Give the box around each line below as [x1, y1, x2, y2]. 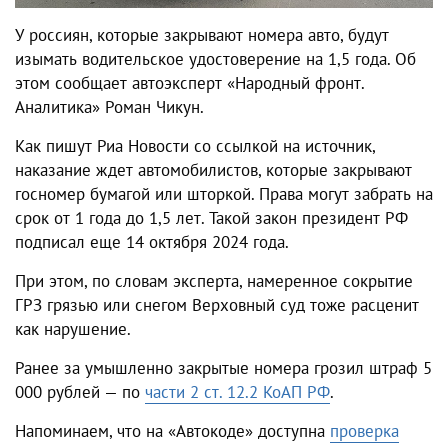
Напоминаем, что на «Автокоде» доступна [15, 420, 330, 443]
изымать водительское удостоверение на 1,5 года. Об [15, 48, 416, 71]
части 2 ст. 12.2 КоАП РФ [145, 381, 330, 404]
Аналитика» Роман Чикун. [15, 96, 204, 119]
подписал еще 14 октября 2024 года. [15, 231, 289, 254]
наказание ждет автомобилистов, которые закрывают [15, 159, 412, 182]
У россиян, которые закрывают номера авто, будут [15, 24, 389, 47]
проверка [330, 420, 399, 443]
